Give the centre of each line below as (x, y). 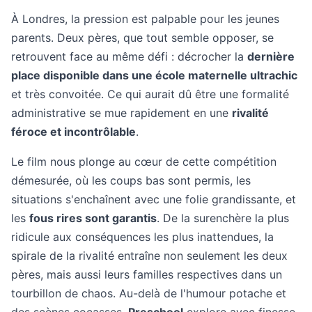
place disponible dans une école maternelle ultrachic (154, 75)
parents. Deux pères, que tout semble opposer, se (142, 38)
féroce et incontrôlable (73, 132)
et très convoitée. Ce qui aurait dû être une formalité (150, 94)
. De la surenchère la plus (223, 218)
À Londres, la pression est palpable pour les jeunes (145, 19)
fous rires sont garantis (93, 218)
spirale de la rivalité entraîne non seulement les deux (149, 256)
